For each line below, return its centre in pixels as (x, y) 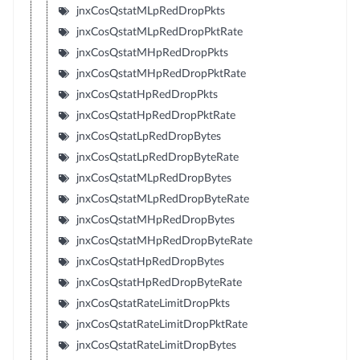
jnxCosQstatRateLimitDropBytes (156, 346)
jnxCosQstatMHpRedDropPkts (152, 53)
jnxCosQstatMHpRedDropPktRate (161, 74)
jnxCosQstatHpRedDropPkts (147, 95)
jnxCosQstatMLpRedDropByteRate (162, 199)
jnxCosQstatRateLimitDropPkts (153, 304)
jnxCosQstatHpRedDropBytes (150, 262)
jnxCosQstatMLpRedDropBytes (153, 178)
